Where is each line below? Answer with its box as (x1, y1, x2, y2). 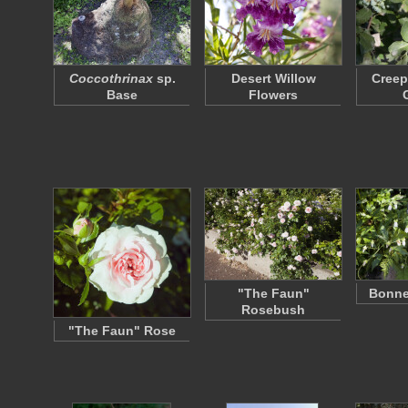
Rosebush (241, 302, 305, 317)
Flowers (249, 87, 298, 102)
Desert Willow (230, 71, 316, 86)
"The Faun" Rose (68, 323, 176, 338)
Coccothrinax (68, 71, 153, 86)
